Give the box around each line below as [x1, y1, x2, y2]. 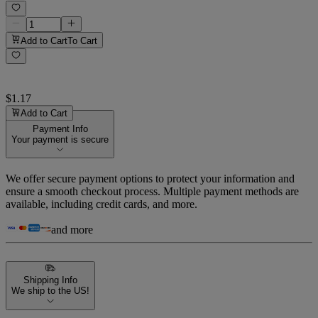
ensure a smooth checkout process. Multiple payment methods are [6, 185, 299, 198]
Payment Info [32, 124, 88, 135]
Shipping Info [23, 275, 77, 286]
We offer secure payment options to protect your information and [6, 172, 295, 185]
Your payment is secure [11, 134, 109, 146]
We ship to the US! [11, 285, 89, 297]
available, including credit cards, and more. [6, 198, 197, 211]
